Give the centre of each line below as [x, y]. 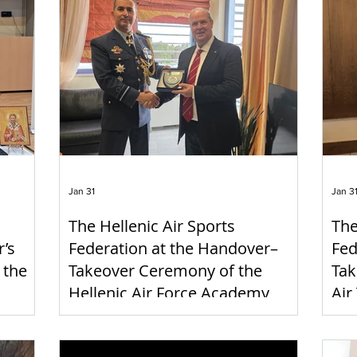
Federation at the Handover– [173, 249]
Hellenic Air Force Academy [169, 293]
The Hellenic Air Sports [152, 226]
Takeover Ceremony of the [165, 271]
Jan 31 [82, 192]
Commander [115, 316]
